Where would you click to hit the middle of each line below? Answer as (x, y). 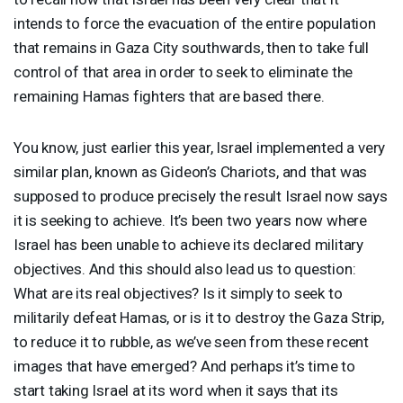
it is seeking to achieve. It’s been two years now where (190, 220)
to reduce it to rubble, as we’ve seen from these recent (191, 341)
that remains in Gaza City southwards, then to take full (191, 47)
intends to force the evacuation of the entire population (195, 23)
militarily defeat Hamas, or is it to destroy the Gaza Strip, (199, 317)
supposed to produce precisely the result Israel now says (201, 196)
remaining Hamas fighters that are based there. (169, 96)
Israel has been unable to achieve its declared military (188, 244)
